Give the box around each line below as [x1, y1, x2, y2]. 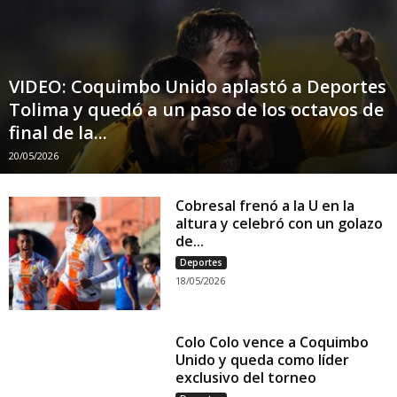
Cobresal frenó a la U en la [175, 196, 355, 215]
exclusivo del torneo [175, 368, 317, 388]
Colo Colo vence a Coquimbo [175, 332, 370, 353]
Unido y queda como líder [175, 350, 350, 370]
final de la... [9, 121, 107, 144]
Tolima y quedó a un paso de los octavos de [9, 97, 384, 121]
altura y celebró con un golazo [175, 214, 384, 233]
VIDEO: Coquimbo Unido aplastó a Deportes [9, 74, 386, 98]
